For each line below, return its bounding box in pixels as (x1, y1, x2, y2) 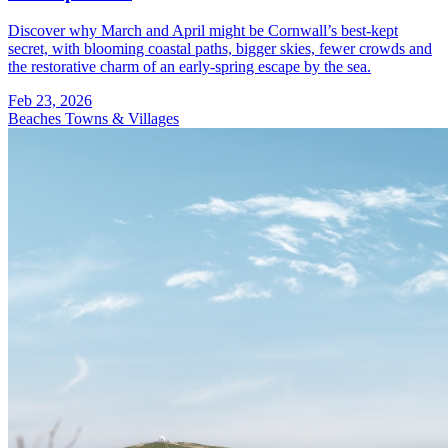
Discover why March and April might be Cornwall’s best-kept (8, 22, 398, 40)
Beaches (8, 110, 65, 128)
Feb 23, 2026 (8, 92, 92, 110)
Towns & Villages (65, 110, 179, 128)
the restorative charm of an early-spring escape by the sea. (8, 58, 371, 76)
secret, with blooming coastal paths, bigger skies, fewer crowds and (8, 40, 432, 58)
